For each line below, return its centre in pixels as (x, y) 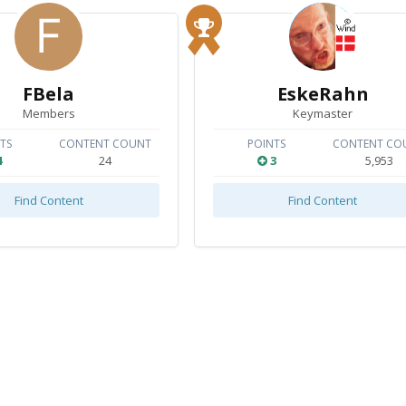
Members (48, 113)
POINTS (267, 144)
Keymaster (323, 113)
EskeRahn (323, 94)
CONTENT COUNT (106, 144)
